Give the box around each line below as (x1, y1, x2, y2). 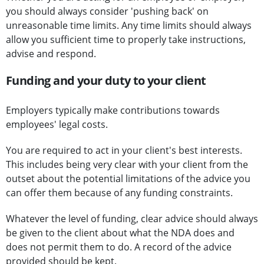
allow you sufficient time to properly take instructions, (6, 33, 246, 47)
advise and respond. (6, 47, 96, 61)
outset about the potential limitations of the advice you (6, 172, 250, 186)
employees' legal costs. (6, 118, 108, 131)
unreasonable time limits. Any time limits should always (6, 19, 252, 32)
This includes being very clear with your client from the (6, 158, 248, 171)
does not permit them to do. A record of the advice (6, 240, 232, 254)
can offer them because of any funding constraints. (6, 186, 233, 200)
